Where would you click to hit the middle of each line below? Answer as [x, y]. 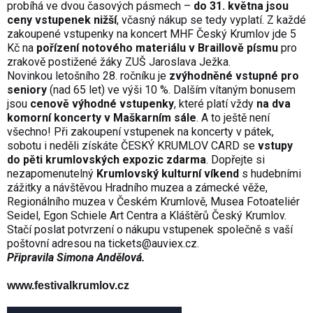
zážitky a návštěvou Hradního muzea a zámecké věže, [137, 188]
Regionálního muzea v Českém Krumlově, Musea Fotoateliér [153, 202]
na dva [274, 104]
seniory [27, 90]
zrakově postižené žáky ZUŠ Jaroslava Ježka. [119, 62]
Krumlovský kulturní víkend [168, 174]
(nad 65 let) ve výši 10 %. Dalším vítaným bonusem [171, 90]
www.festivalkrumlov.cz [68, 286]
